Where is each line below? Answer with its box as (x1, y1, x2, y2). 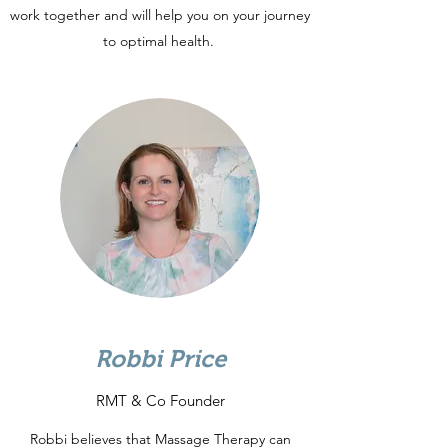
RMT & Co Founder (95, 391, 225, 410)
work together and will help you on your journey (10, 6, 310, 24)
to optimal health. (102, 32, 218, 50)
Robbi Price (94, 345, 226, 372)
